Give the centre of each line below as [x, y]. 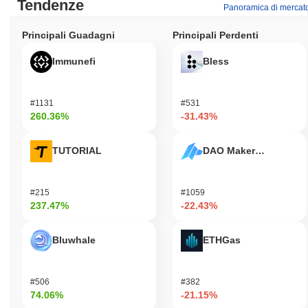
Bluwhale [74, 240]
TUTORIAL [77, 150]
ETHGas [222, 240]
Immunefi [74, 61]
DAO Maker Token [245, 150]
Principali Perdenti [216, 35]
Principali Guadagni [68, 35]
